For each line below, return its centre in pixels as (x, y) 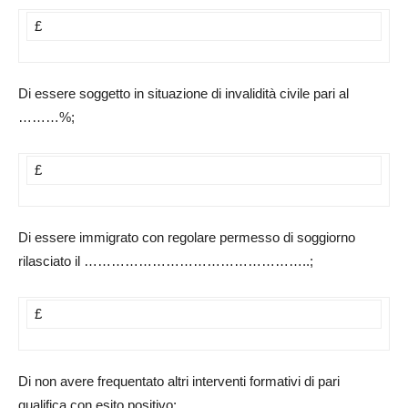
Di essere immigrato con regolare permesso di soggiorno (187, 238)
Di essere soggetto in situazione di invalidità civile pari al (184, 94)
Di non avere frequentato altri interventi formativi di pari (179, 382)
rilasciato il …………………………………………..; (166, 261)
